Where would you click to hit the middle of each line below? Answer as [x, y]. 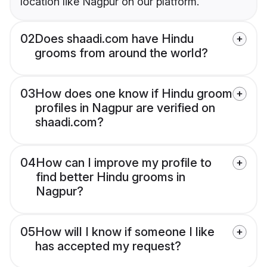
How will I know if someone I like [125, 232]
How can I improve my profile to [124, 163]
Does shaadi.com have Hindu [114, 39]
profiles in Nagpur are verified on [125, 108]
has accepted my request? [108, 246]
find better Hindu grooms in [111, 177]
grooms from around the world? [121, 53]
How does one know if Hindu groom [134, 94]
